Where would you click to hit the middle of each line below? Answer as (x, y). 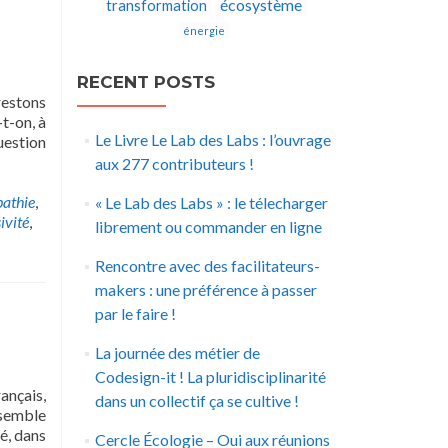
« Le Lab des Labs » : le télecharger (211, 202)
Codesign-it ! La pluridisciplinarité (210, 376)
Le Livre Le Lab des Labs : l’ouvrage (212, 139)
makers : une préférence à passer (205, 289)
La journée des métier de (177, 352)
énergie (204, 30)
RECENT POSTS (146, 82)
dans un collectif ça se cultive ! (196, 400)
